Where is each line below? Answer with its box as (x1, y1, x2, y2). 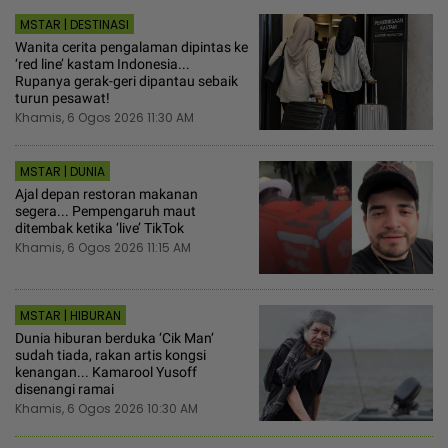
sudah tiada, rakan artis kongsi (15, 347, 206, 364)
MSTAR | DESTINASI (20, 16, 129, 34)
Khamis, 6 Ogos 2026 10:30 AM (15, 400, 198, 418)
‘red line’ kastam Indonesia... (15, 56, 190, 73)
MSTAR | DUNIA (20, 163, 105, 181)
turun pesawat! (15, 90, 110, 107)
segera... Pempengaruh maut (15, 203, 196, 220)
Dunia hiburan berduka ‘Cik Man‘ (15, 330, 214, 347)
